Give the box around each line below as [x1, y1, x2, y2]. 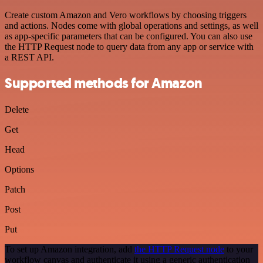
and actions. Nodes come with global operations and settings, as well [5, 20, 258, 31]
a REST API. [5, 52, 54, 62]
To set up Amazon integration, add [5, 244, 134, 255]
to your [224, 244, 253, 255]
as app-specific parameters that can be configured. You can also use [5, 31, 252, 41]
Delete [5, 104, 29, 115]
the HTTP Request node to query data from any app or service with [5, 41, 254, 52]
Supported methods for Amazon [5, 74, 203, 93]
